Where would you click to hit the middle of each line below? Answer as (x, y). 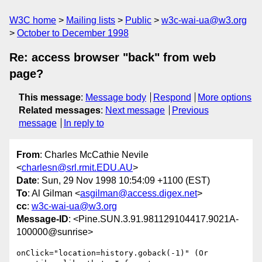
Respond (172, 97)
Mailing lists (91, 20)
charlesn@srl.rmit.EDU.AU (77, 168)
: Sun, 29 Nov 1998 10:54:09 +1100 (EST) (123, 181)
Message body (116, 97)
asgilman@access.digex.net (139, 194)
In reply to (84, 123)
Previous (190, 110)
